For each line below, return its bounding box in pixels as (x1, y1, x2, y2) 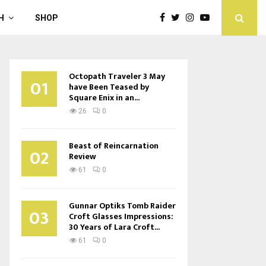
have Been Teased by (69, 80, 149, 94)
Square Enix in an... (69, 91, 140, 104)
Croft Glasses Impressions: (69, 210, 173, 223)
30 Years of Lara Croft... (69, 220, 160, 234)
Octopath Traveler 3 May (69, 69, 165, 83)
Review (69, 150, 96, 163)
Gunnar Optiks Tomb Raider (69, 199, 176, 213)
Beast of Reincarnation (69, 139, 159, 153)
